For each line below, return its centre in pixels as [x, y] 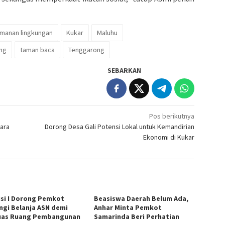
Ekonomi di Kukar [169, 137]
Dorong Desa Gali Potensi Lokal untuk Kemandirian [120, 127]
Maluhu [107, 33]
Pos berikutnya [172, 116]
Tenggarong [86, 50]
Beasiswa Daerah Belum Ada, [141, 199]
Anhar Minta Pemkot [128, 208]
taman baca [37, 50]
